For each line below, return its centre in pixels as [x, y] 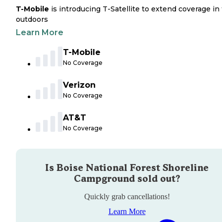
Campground [104, 179]
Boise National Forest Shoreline [133, 168]
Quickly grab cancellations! [127, 197]
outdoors [32, 20]
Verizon [79, 85]
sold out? [157, 179]
